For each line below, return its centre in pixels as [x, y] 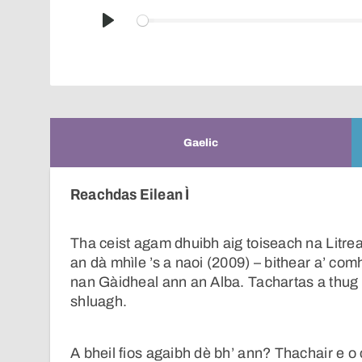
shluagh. [99, 302]
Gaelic [201, 143]
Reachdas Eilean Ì [130, 194]
